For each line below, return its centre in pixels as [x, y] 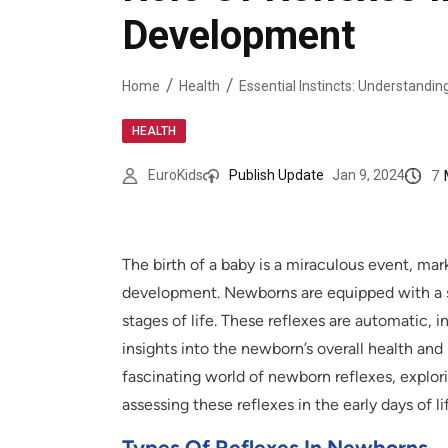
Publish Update [276, 175]
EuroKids [175, 175]
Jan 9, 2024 [368, 175]
